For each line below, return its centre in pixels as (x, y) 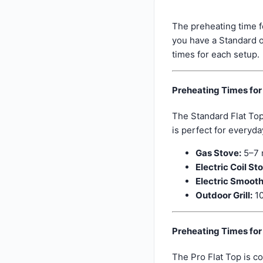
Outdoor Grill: (224, 195)
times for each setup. (216, 54)
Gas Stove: (218, 153)
